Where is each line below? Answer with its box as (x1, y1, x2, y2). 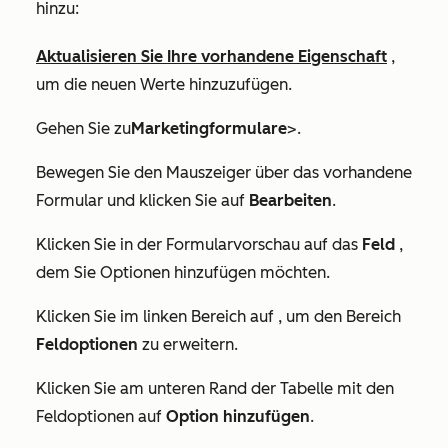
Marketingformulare (131, 118, 287, 138)
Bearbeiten (249, 190, 332, 210)
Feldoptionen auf (36, 406, 166, 426)
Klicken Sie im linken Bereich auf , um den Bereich (36, 306, 401, 326)
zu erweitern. (138, 334, 238, 354)
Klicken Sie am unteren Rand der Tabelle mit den (36, 378, 394, 398)
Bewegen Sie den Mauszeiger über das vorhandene (36, 162, 412, 182)
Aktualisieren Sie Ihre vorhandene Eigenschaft (36, 46, 387, 66)
